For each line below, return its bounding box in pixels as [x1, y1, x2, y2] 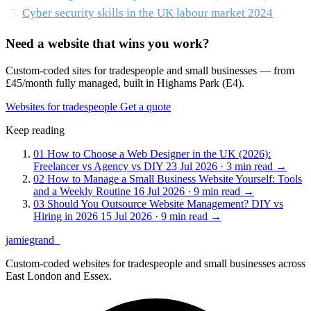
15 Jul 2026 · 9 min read [101, 210, 210, 222]
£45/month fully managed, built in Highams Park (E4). [6, 76, 244, 89]
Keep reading [6, 124, 65, 136]
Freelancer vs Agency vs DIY [33, 160, 166, 172]
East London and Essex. [6, 269, 112, 282]
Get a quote [120, 100, 171, 112]
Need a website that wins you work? [6, 35, 210, 51]
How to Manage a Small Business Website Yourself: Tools [47, 172, 302, 185]
